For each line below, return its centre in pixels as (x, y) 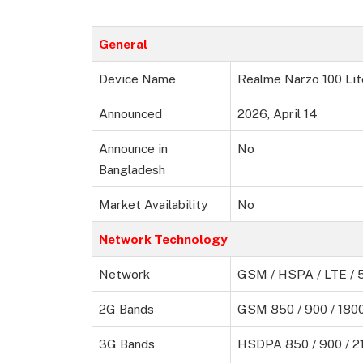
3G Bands (127, 344)
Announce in (133, 149)
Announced (130, 114)
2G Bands (126, 309)
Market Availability (153, 205)
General (123, 44)
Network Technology (163, 239)
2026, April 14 (278, 114)
